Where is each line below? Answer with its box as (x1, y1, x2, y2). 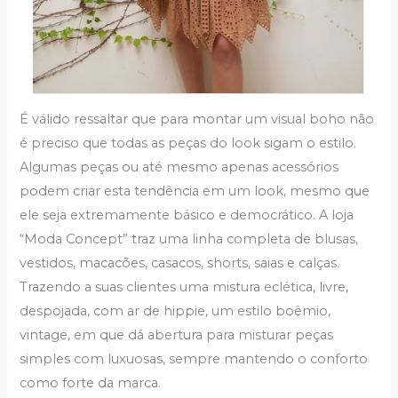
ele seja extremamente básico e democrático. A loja (20, 207, 354, 224)
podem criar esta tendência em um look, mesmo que (20, 183, 370, 200)
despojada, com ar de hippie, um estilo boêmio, (20, 303, 331, 320)
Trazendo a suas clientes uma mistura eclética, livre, (20, 279, 349, 296)
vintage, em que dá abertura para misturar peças (20, 327, 334, 344)
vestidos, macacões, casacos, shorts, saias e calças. (20, 255, 340, 272)
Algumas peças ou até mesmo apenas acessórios (20, 159, 339, 176)
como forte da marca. (20, 375, 162, 392)
